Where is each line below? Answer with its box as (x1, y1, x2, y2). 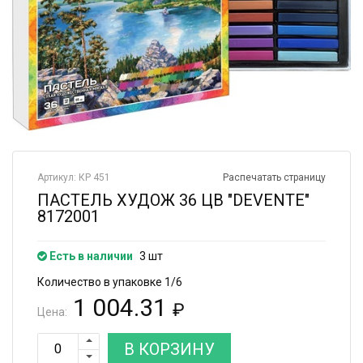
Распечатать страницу (223, 171, 326, 183)
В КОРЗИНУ (124, 339, 215, 359)
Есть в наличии (47, 249, 133, 263)
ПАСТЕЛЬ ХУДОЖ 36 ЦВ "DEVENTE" (37, 190, 310, 210)
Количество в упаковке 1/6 (37, 275, 182, 288)
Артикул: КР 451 (37, 171, 110, 183)
